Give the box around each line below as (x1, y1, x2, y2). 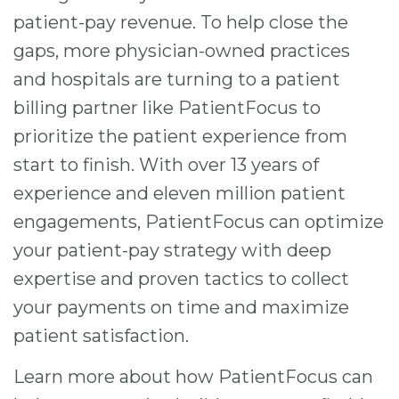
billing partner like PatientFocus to (13, 96, 321, 118)
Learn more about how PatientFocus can (13, 365, 373, 387)
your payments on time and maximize (13, 296, 349, 318)
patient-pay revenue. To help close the (13, 11, 348, 33)
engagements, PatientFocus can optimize (13, 210, 384, 232)
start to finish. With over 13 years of (13, 153, 319, 175)
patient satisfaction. (13, 324, 189, 346)
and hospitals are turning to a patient (13, 68, 340, 90)
